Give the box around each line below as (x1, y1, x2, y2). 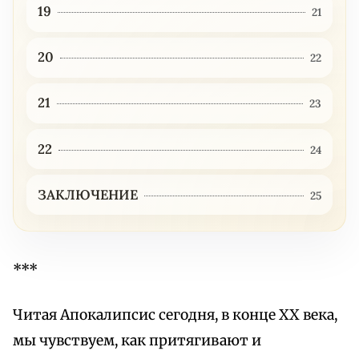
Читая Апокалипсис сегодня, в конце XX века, (13, 306, 337, 325)
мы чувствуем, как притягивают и (13, 332, 261, 350)
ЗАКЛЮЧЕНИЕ (37, 185, 138, 204)
